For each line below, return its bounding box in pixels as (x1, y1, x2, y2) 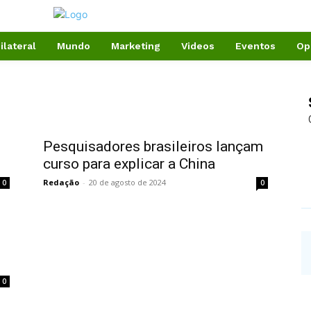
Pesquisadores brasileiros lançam (43, 138, 263, 155)
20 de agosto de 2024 (89, 177, 166, 187)
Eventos (235, 40, 276, 51)
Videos (181, 40, 215, 51)
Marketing (111, 40, 160, 51)
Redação (43, 177, 79, 187)
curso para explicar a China (43, 155, 215, 172)
